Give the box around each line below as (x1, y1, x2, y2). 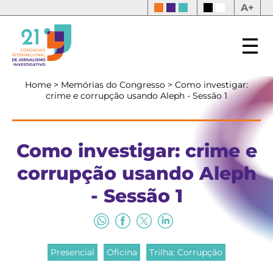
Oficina (107, 247, 137, 258)
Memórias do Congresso (61, 79, 168, 90)
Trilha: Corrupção (149, 247, 222, 258)
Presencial (51, 247, 94, 258)
